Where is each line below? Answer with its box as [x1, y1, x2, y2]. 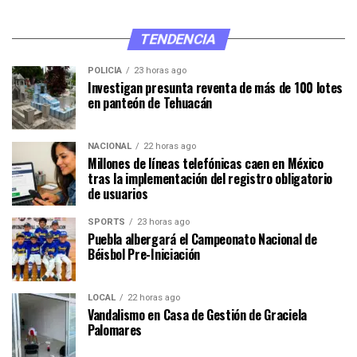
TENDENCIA [138, 30, 219, 47]
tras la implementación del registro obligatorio [88, 168, 332, 188]
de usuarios [88, 183, 148, 203]
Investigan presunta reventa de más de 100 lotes [88, 77, 343, 97]
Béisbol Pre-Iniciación [88, 244, 200, 264]
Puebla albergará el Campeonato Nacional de [88, 229, 317, 249]
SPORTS [88, 216, 125, 227]
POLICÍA [88, 65, 122, 76]
